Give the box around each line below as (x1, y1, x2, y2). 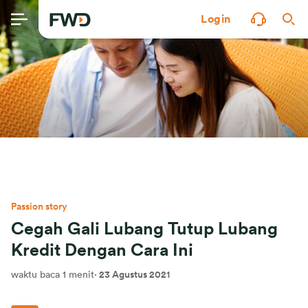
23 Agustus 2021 (99, 270, 170, 280)
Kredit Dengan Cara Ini (11, 242, 193, 259)
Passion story (11, 202, 67, 212)
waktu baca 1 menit (11, 270, 94, 280)
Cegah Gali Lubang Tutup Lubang (11, 221, 278, 238)
